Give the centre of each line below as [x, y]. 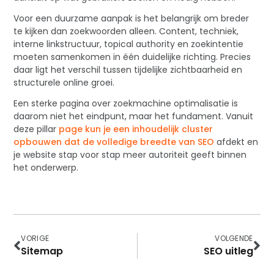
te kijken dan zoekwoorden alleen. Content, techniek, [126, 31]
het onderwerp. [46, 167]
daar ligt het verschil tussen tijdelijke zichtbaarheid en [128, 69]
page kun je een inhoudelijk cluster [136, 129]
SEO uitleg [228, 251]
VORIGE [35, 238]
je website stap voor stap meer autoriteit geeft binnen [130, 154]
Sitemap [42, 251]
